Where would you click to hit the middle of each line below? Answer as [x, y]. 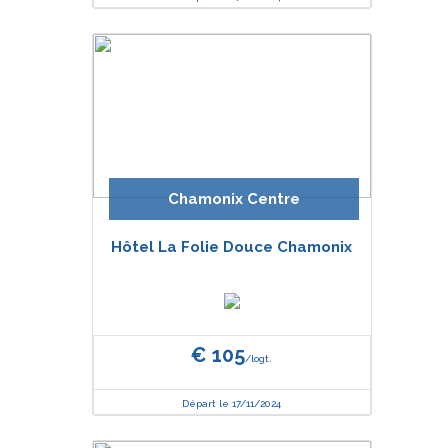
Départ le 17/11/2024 [231, 403]
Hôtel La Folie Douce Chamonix [231, 247]
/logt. [258, 358]
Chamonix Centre [233, 199]
